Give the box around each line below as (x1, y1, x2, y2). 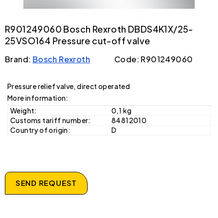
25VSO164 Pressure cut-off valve (5, 35, 150, 46)
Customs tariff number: (10, 115, 91, 125)
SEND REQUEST (15, 178, 77, 187)
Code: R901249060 (114, 54, 193, 64)
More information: (7, 93, 69, 102)
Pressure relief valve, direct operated (7, 81, 130, 91)
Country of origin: (10, 125, 71, 134)
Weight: (10, 106, 37, 115)
